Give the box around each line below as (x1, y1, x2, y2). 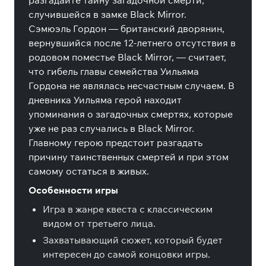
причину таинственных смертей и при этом (28, 151, 229, 163)
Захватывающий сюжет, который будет (43, 234, 223, 246)
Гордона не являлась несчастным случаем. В (28, 80, 235, 91)
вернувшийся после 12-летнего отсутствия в (28, 37, 236, 49)
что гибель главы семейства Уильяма (28, 65, 199, 77)
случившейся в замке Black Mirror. (28, 8, 186, 20)
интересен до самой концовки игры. (43, 248, 210, 260)
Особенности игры (28, 184, 118, 196)
